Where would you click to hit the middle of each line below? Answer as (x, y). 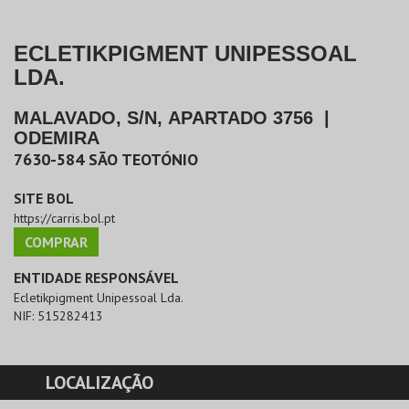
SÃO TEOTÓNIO (143, 160)
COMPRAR (56, 242)
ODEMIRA (57, 138)
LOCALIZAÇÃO (100, 383)
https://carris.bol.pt (64, 219)
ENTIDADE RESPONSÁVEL (96, 278)
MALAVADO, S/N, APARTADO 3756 (163, 118)
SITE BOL (44, 199)
